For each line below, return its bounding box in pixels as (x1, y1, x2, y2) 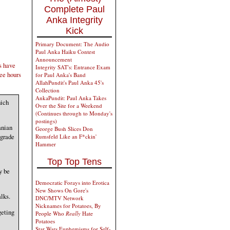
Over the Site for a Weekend (35, 102, 102, 109)
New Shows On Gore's (35, 186, 88, 194)
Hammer (35, 140, 56, 148)
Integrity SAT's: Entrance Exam (35, 63, 110, 71)
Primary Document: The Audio (35, 40, 109, 48)
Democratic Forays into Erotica (35, 179, 109, 186)
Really (66, 209, 81, 217)
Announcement (35, 55, 72, 63)
